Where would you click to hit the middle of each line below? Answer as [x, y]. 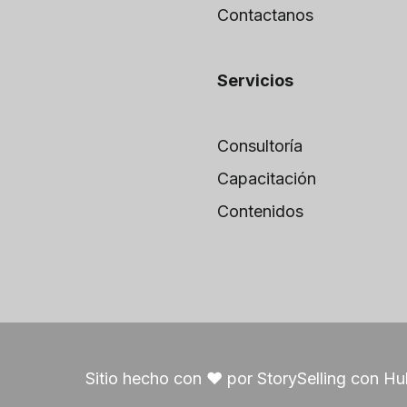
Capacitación [267, 179]
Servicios [256, 81]
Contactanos [266, 15]
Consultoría [260, 146]
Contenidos [261, 212]
